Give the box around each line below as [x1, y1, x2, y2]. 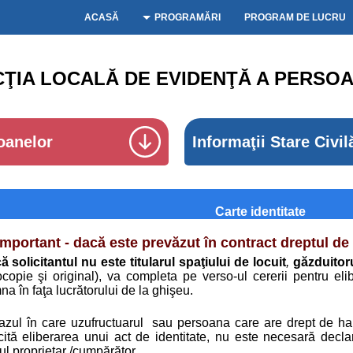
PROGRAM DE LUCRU [244, 12, 346, 23]
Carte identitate [215, 205, 306, 218]
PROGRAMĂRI [154, 12, 221, 23]
